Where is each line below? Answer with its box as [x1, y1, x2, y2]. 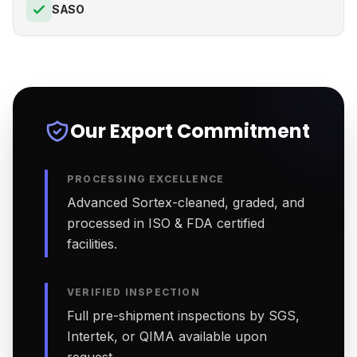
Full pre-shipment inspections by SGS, [67, 308, 300, 324]
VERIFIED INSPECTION [67, 286, 200, 298]
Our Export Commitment [70, 118, 310, 144]
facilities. [67, 236, 117, 252]
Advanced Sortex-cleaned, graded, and [67, 194, 304, 210]
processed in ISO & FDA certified [67, 215, 265, 231]
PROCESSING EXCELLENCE [67, 173, 225, 185]
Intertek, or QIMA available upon [67, 328, 267, 344]
